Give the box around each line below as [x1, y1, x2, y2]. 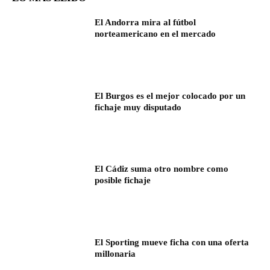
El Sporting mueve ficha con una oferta [95, 237, 250, 248]
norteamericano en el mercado [95, 29, 216, 39]
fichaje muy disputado [95, 102, 182, 112]
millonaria [95, 249, 136, 259]
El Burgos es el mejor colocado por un [95, 90, 246, 101]
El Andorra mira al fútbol [95, 17, 196, 28]
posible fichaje [95, 175, 151, 186]
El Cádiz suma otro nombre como [95, 164, 229, 174]
